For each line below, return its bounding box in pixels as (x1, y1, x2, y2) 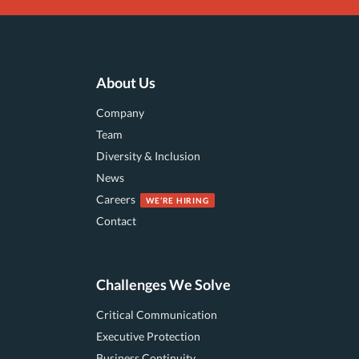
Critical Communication (96, 308, 218, 321)
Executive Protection (96, 329, 201, 343)
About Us (96, 74, 156, 91)
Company (96, 106, 145, 119)
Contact (96, 214, 137, 228)
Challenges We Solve (96, 276, 232, 293)
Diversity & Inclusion (96, 149, 201, 163)
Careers (96, 192, 136, 206)
